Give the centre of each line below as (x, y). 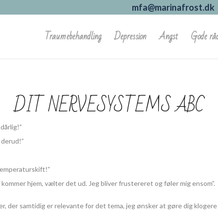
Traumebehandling (73, 36)
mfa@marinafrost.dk (173, 7)
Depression (130, 36)
